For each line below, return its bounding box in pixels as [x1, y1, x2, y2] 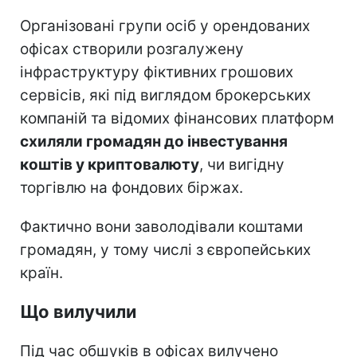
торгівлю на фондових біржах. [20, 178, 243, 198]
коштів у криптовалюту [20, 155, 199, 175]
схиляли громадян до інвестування [20, 132, 288, 151]
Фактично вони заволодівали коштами [20, 218, 303, 237]
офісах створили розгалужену [20, 40, 244, 59]
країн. [20, 264, 63, 283]
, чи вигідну [199, 155, 284, 175]
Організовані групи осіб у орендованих [20, 17, 310, 36]
